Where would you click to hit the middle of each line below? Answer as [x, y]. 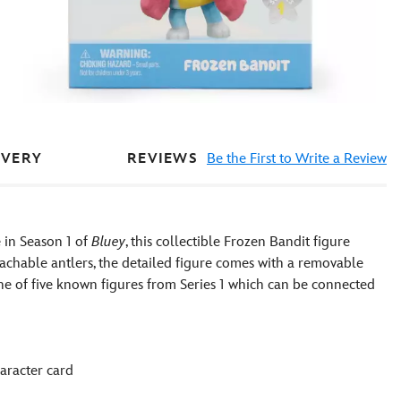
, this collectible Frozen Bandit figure [238, 242]
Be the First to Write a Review [297, 158]
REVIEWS [162, 158]
